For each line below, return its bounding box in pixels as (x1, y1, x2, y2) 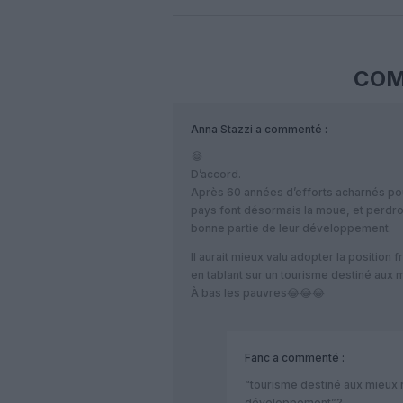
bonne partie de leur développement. (191, 221, 391, 236)
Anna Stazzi (191, 122, 253, 137)
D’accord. (191, 167, 241, 182)
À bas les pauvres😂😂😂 (191, 286, 325, 300)
